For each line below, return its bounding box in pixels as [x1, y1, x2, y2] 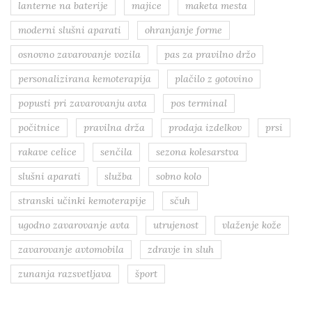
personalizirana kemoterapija [18, 72, 151, 85]
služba [104, 169, 132, 182]
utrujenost [153, 218, 198, 231]
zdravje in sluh [148, 242, 214, 256]
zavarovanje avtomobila [18, 242, 124, 256]
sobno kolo [156, 169, 201, 182]
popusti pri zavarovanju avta [18, 96, 147, 109]
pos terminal [171, 96, 227, 109]
